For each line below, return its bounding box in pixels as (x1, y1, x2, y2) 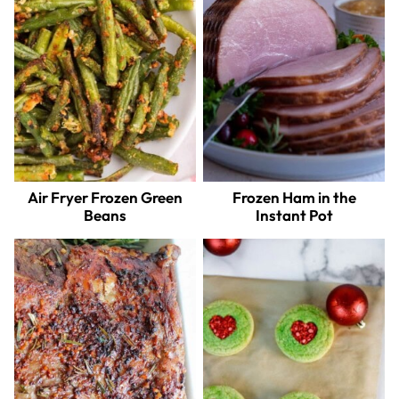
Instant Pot (255, 205, 333, 224)
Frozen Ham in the (232, 187, 356, 207)
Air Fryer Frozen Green (28, 187, 183, 207)
